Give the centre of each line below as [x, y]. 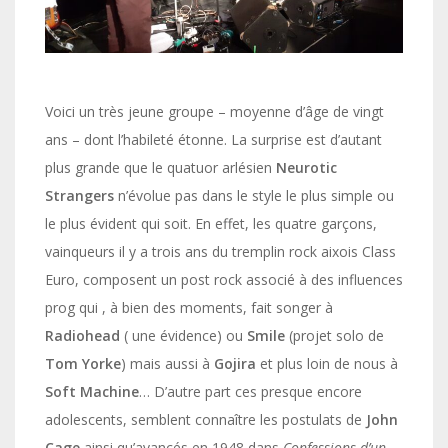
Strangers [79, 195]
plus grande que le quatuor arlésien [160, 167]
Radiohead [82, 335]
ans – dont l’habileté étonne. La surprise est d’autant [213, 139]
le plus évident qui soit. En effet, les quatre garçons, [211, 223]
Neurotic [306, 167]
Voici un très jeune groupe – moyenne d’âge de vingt [214, 111]
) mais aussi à [167, 363]
